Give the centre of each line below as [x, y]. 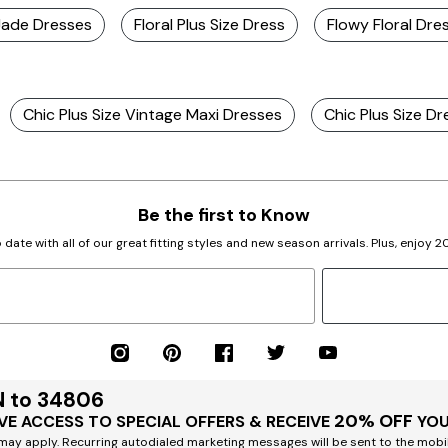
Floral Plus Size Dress [209, 24]
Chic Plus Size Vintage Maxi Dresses [152, 114]
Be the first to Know [223, 214]
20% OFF [374, 420]
